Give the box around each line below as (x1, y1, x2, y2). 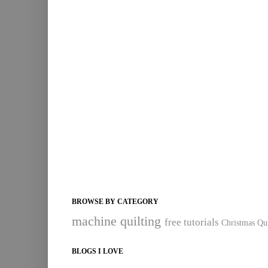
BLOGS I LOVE (72, 247, 123, 256)
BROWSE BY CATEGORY (72, 197, 159, 206)
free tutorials (165, 217, 219, 229)
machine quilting (72, 214, 161, 229)
